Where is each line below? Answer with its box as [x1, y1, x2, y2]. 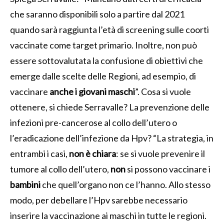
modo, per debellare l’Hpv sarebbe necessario [10, 194, 187, 205]
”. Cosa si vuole [135, 85, 191, 97]
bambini [10, 178, 40, 190]
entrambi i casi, [10, 147, 69, 159]
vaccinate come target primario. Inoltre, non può [10, 39, 197, 50]
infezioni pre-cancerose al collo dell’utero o [10, 116, 177, 128]
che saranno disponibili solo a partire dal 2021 [10, 8, 184, 19]
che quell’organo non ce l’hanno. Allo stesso [40, 178, 210, 190]
